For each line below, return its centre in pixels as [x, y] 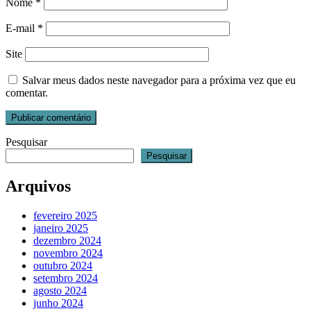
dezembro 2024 [67, 241]
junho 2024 [58, 303]
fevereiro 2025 [65, 216]
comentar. [27, 93]
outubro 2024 [63, 266]
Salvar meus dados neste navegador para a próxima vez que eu [159, 81]
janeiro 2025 [61, 228]
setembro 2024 [66, 278]
